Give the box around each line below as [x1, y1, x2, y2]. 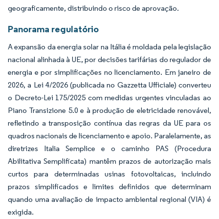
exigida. [8, 207, 34, 217]
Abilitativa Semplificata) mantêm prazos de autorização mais [8, 156, 211, 166]
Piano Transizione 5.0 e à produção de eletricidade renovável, [8, 105, 211, 115]
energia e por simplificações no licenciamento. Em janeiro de [8, 67, 211, 77]
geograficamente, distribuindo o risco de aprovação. [8, 3, 179, 13]
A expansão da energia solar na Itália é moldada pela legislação [8, 42, 211, 51]
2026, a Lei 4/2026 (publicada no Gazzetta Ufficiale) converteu [8, 80, 211, 89]
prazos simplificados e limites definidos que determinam [8, 181, 211, 191]
